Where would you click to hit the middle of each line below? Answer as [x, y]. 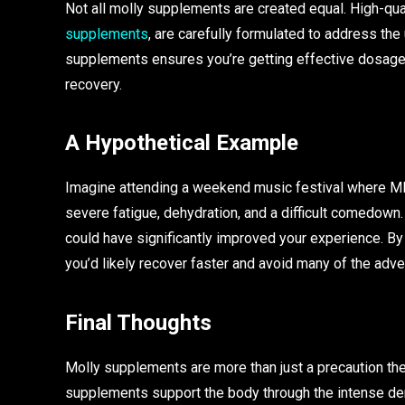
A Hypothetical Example [182, 143]
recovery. [94, 84]
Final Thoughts [138, 322]
